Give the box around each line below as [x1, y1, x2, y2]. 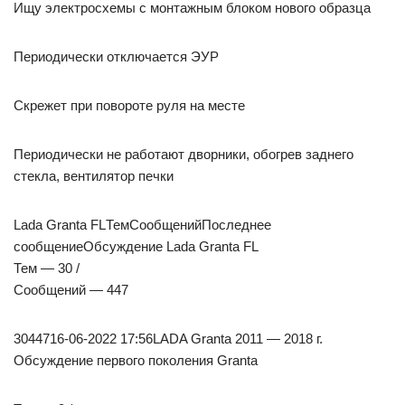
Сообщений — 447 [14, 282, 128, 298]
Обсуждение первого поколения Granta [14, 353, 258, 369]
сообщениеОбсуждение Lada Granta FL [14, 239, 259, 255]
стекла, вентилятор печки [14, 168, 174, 184]
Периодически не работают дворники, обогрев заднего [14, 146, 353, 163]
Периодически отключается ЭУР [14, 49, 219, 65]
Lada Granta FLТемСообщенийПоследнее [14, 217, 271, 233]
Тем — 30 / [14, 260, 80, 277]
